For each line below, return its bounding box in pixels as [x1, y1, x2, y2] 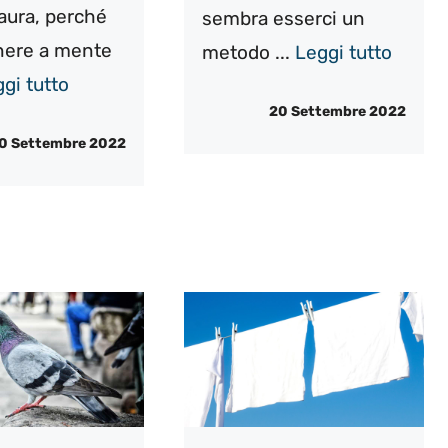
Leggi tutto [294, 41, 392, 65]
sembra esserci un [201, 7, 365, 31]
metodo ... [201, 41, 295, 65]
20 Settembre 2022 [268, 102, 406, 120]
